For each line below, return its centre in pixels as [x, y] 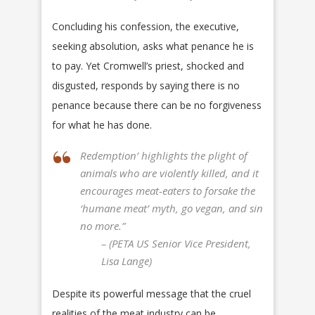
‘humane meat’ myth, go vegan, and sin [172, 208]
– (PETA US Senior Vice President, [176, 243]
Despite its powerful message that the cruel [152, 293]
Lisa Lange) [127, 261]
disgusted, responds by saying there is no [146, 85]
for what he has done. [102, 124]
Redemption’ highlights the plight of [164, 155]
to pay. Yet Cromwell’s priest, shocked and [148, 65]
